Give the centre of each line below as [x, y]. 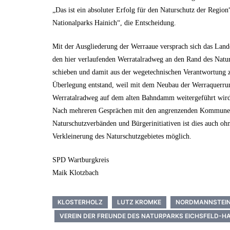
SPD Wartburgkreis [81, 160]
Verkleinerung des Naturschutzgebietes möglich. [122, 136]
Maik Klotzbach [75, 172]
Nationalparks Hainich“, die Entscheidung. [114, 23]
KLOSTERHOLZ [80, 202]
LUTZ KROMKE [139, 202]
